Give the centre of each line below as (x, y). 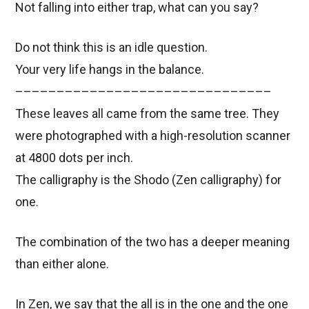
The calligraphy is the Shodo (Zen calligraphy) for (149, 179)
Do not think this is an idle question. (112, 47)
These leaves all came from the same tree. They (148, 113)
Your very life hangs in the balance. (110, 69)
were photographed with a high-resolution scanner (153, 135)
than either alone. (62, 263)
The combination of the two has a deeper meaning (153, 241)
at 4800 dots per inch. (74, 157)
